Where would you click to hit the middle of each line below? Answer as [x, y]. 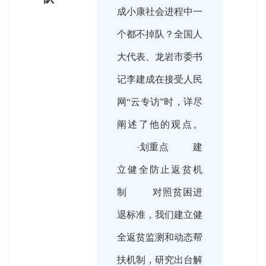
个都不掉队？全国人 [160, 34]
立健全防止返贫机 [160, 170]
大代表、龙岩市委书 [160, 57]
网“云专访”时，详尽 [160, 102]
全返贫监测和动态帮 [160, 237]
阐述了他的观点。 [160, 125]
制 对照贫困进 [160, 192]
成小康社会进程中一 [160, 12]
